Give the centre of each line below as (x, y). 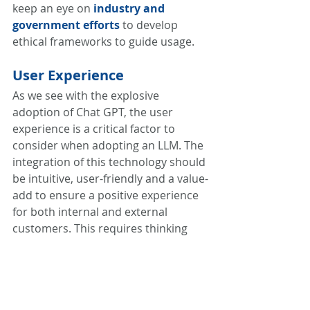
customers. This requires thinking (101, 228)
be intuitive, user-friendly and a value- (110, 179)
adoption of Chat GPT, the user (94, 112)
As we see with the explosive (87, 95)
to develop (150, 25)
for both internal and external (91, 212)
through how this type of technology (109, 245)
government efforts (66, 25)
